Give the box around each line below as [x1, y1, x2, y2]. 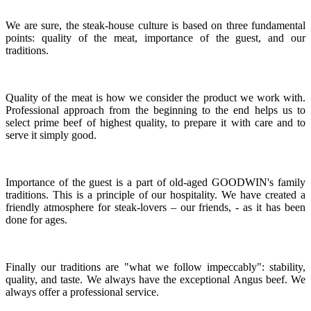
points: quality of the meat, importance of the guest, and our [6, 31, 305, 44]
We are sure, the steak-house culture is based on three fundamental [6, 19, 305, 31]
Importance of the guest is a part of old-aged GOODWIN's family [6, 176, 305, 188]
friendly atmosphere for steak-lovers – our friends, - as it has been [6, 201, 305, 213]
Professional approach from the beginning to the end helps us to [6, 103, 305, 116]
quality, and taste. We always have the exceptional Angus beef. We [6, 273, 305, 285]
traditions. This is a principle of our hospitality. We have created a [6, 188, 305, 201]
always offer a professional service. [6, 285, 159, 298]
